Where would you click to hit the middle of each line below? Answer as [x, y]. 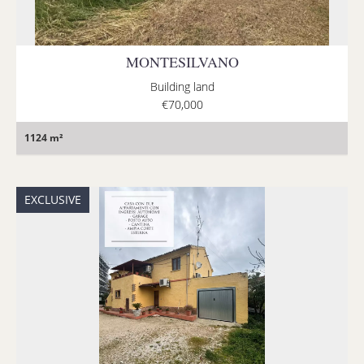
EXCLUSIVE [53, 200]
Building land [182, 87]
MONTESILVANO [182, 62]
